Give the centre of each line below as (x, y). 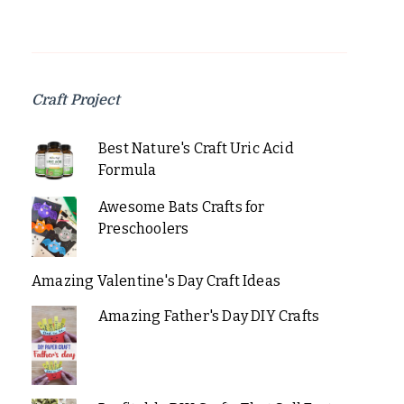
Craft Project (76, 100)
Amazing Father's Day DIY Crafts (209, 316)
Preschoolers (143, 228)
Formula (127, 170)
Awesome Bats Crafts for (181, 207)
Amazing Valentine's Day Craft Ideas (156, 280)
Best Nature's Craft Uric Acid (196, 148)
